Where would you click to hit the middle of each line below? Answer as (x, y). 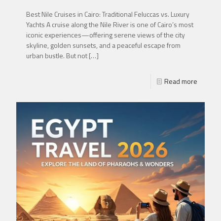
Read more (181, 81)
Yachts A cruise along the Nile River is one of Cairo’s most (110, 24)
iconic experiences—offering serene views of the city (106, 35)
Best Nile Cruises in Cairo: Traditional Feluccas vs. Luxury (108, 14)
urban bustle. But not (57, 55)
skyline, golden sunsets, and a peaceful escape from (103, 45)
